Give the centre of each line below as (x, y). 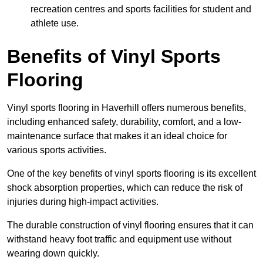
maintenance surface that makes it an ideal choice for (117, 136)
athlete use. (55, 23)
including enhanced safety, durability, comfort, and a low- (124, 122)
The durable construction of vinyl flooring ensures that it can (130, 225)
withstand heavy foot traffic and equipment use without (119, 239)
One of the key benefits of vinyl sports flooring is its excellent (131, 173)
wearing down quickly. (53, 253)
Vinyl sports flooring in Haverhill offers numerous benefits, (127, 107)
